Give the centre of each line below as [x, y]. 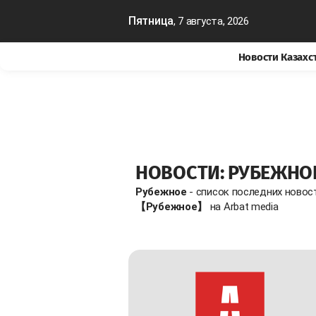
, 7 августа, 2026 [211, 21]
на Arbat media [243, 206]
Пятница [151, 21]
